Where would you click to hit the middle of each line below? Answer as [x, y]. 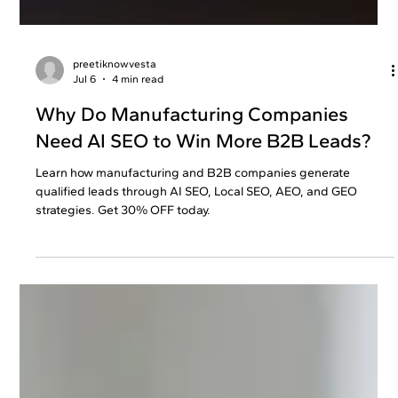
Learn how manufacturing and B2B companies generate [193, 212]
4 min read [138, 118]
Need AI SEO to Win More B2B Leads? [203, 180]
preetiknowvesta [115, 103]
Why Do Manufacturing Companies [192, 154]
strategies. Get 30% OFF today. [123, 250]
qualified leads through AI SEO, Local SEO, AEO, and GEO [197, 231]
